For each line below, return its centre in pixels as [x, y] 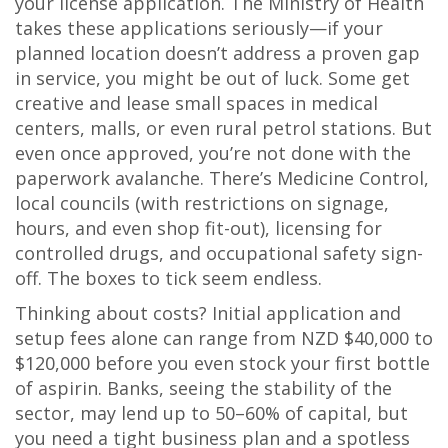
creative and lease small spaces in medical [196, 103]
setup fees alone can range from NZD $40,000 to [224, 338]
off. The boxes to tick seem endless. [168, 278]
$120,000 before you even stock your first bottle [222, 363]
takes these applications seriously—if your [199, 28]
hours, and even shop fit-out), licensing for [198, 228]
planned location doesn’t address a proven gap [217, 53]
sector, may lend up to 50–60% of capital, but [211, 413]
